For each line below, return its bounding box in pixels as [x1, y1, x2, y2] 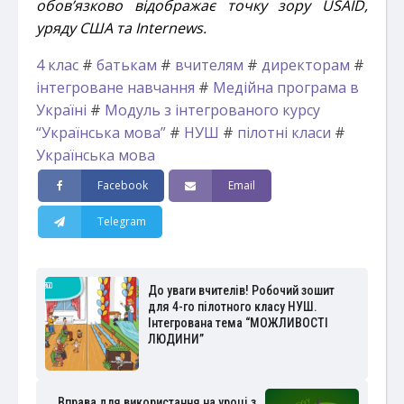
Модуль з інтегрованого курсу [105, 100, 320, 121]
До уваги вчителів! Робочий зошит [148, 283, 335, 298]
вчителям [175, 55, 243, 76]
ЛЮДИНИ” [148, 332, 205, 347]
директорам [262, 55, 350, 76]
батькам [96, 55, 157, 76]
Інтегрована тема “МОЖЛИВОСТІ [148, 316, 329, 331]
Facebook [97, 177, 149, 193]
